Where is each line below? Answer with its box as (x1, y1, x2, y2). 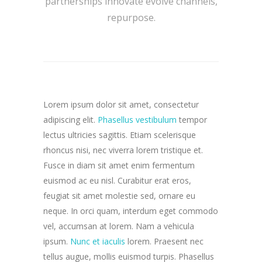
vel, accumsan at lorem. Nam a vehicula (43, 220, 194, 232)
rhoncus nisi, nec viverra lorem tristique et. (43, 144, 203, 156)
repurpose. (106, 11, 156, 24)
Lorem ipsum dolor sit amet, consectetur (43, 99, 199, 110)
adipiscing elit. (43, 114, 98, 125)
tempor (177, 114, 207, 125)
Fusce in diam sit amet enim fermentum (43, 160, 195, 171)
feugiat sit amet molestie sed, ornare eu (43, 190, 195, 201)
